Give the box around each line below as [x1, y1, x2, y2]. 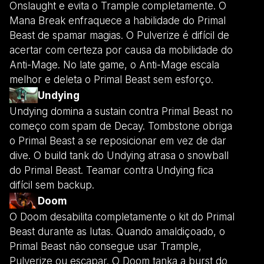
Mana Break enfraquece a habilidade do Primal [9, 15, 226, 27]
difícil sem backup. [9, 179, 94, 192]
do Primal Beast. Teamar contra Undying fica [9, 164, 213, 177]
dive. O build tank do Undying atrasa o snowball [9, 150, 229, 162]
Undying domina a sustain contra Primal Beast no [9, 105, 233, 118]
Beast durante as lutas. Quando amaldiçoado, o [9, 226, 225, 238]
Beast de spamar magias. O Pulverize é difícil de [9, 29, 229, 42]
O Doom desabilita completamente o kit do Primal [9, 211, 235, 223]
